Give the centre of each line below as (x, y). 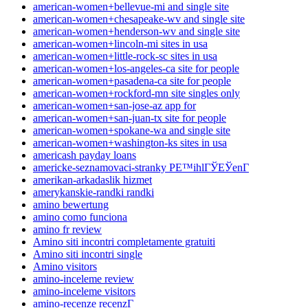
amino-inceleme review (84, 279)
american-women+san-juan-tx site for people (130, 118)
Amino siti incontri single (88, 254)
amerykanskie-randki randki (93, 192)
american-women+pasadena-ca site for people (132, 81)
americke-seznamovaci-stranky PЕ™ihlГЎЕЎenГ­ (141, 168)
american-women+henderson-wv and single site (136, 32)
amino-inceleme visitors (84, 291)
